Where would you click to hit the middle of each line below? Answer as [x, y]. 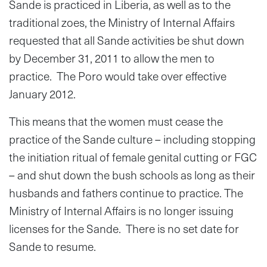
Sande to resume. [52, 246]
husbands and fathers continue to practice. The [126, 193]
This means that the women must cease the [116, 121]
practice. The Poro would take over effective [118, 76]
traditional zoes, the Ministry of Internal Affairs [122, 22]
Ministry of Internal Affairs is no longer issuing [121, 210]
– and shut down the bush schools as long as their [132, 175]
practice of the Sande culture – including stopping [132, 139]
